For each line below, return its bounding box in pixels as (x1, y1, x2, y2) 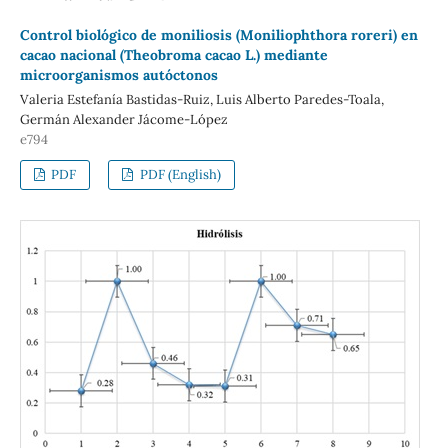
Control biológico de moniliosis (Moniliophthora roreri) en (19, 26, 418, 45)
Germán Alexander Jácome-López (19, 111, 228, 128)
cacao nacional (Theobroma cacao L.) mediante (19, 46, 328, 65)
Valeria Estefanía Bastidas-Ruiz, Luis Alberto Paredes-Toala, (19, 91, 384, 108)
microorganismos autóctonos (19, 66, 218, 85)
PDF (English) (136, 165, 221, 183)
